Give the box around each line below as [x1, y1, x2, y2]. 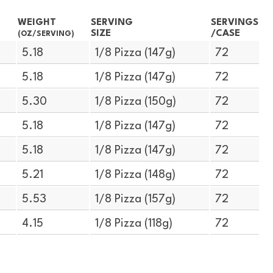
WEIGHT [17, 17, 56, 27]
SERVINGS [210, 17, 258, 27]
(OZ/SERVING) [17, 30, 74, 38]
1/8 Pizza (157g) [95, 193, 176, 205]
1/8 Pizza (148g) [95, 169, 176, 181]
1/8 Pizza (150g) [95, 96, 177, 108]
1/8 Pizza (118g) [95, 218, 173, 230]
